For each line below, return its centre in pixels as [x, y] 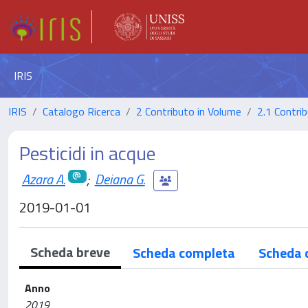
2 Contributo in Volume [189, 111]
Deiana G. [120, 179]
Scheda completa [184, 253]
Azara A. [44, 179]
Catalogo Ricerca [81, 111]
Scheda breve [70, 252]
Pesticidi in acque [87, 153]
